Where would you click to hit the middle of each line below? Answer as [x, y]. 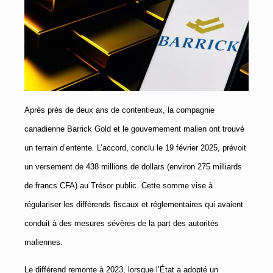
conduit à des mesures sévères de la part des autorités [122, 224]
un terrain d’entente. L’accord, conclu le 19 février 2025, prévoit [135, 148]
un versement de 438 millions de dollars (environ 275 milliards [133, 167]
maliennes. [44, 243]
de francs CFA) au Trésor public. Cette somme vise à [119, 186]
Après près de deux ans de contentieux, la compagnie [119, 110]
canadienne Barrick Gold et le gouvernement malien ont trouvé [134, 129]
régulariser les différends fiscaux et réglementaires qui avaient [134, 205]
